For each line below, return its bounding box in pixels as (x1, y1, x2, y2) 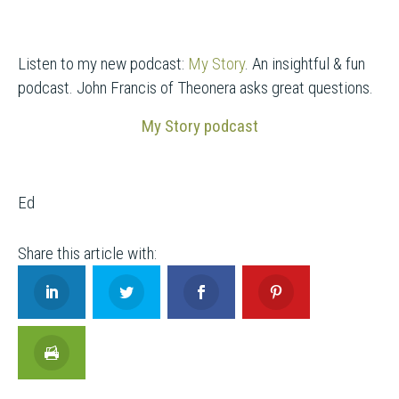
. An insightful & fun (245, 53, 365, 74)
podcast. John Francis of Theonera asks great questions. (18, 77, 373, 98)
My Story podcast (141, 116, 258, 136)
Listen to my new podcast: (18, 53, 188, 74)
